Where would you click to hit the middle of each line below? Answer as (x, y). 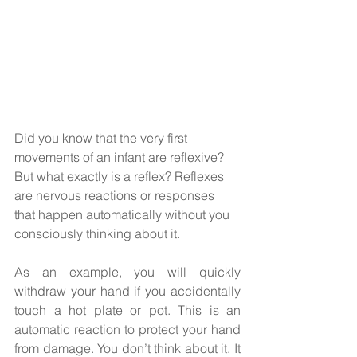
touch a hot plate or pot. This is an (127, 310)
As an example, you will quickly (127, 271)
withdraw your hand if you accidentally (127, 290)
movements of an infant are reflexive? (122, 157)
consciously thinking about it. (99, 233)
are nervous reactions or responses (116, 195)
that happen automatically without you (124, 214)
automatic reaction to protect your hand (127, 329)
